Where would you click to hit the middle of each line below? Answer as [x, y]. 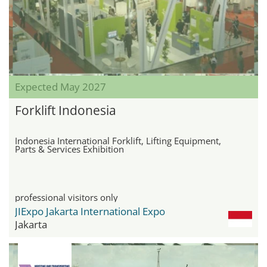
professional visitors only [66, 197]
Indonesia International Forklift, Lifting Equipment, [118, 140]
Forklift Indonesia [66, 110]
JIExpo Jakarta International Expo [90, 211]
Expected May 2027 [60, 86]
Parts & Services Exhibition [69, 149]
